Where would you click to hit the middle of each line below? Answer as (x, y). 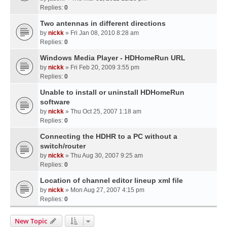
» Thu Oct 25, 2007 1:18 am (103, 112)
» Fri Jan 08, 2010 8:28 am (101, 33)
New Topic (31, 221)
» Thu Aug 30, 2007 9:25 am (103, 156)
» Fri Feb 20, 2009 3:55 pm (102, 68)
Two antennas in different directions (103, 24)
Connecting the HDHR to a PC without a (109, 137)
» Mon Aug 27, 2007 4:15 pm (104, 190)
